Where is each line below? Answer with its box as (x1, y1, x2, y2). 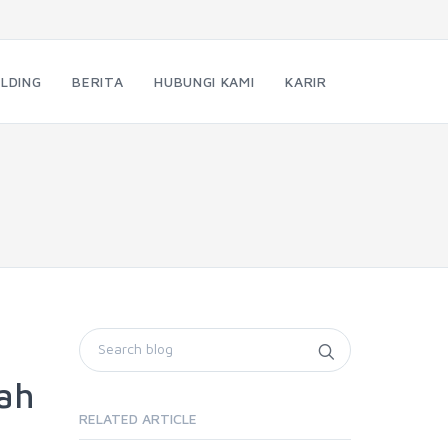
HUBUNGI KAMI (154, 73, 255, 90)
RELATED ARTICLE (78, 410, 197, 427)
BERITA (72, 73, 124, 90)
